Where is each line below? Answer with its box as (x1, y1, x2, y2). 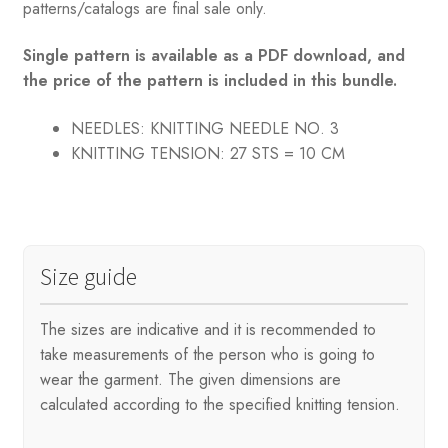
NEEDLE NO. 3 (223, 117, 339, 141)
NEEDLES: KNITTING (70, 117, 224, 141)
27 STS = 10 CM (229, 142, 345, 166)
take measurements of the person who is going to (39, 342, 375, 366)
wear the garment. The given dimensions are (39, 367, 341, 391)
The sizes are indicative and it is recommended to (39, 317, 376, 341)
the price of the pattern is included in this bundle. (22, 69, 402, 93)
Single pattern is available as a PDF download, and (22, 44, 405, 68)
